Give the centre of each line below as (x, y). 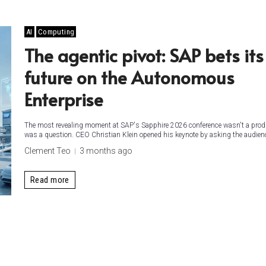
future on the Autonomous (129, 77)
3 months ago (106, 151)
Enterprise (64, 99)
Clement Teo (47, 151)
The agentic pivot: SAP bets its (144, 55)
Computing (56, 32)
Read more (50, 180)
